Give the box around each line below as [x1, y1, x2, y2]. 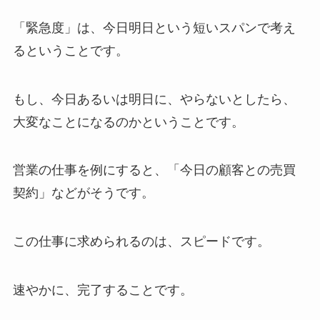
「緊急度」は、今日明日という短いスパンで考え [12, 20, 296, 35]
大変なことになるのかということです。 [12, 114, 244, 129]
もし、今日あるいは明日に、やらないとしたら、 [12, 91, 296, 106]
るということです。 [12, 43, 129, 58]
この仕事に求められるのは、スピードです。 [12, 234, 270, 249]
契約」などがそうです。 [12, 186, 154, 201]
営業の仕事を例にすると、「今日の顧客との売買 [12, 163, 296, 178]
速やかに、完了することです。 [12, 282, 193, 297]
